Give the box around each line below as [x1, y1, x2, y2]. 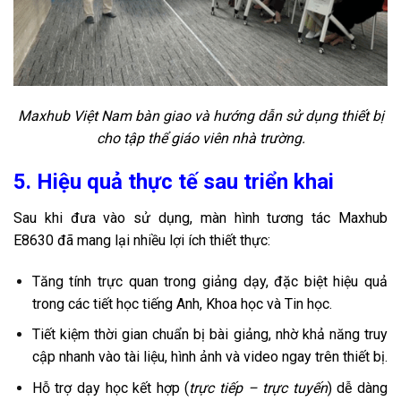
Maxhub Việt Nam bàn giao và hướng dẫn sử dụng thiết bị [17, 107, 384, 125]
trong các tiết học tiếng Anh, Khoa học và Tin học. [31, 294, 332, 312]
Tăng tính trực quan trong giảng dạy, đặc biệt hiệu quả [31, 272, 388, 290]
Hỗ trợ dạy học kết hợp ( [31, 379, 190, 397]
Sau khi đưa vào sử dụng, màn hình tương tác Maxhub [13, 209, 388, 226]
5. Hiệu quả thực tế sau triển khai [13, 168, 334, 194]
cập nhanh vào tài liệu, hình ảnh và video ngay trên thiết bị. [31, 348, 388, 366]
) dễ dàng [327, 379, 388, 397]
